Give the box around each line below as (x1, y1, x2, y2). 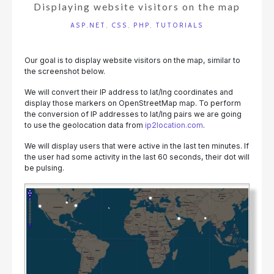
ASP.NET (70, 21, 106, 30)
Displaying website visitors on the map (34, 1, 240, 13)
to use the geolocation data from (24, 120, 145, 130)
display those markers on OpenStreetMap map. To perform (24, 98, 241, 108)
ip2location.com (145, 120, 203, 130)
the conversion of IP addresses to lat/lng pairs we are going (24, 109, 242, 119)
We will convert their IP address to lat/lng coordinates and (24, 87, 233, 97)
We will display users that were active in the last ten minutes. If (24, 141, 249, 150)
